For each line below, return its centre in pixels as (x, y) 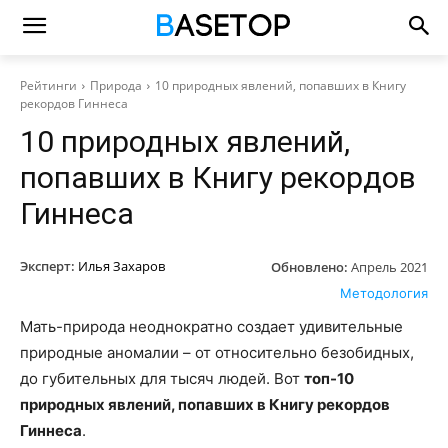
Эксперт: (47, 266)
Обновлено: (309, 266)
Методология (384, 292)
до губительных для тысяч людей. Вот (162, 378)
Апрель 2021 (389, 266)
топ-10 (329, 378)
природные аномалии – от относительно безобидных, (217, 352)
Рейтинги (48, 85)
